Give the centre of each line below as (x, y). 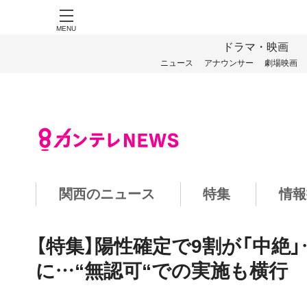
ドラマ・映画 (256, 47)
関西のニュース (107, 194)
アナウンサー (229, 63)
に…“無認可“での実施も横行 (162, 270)
